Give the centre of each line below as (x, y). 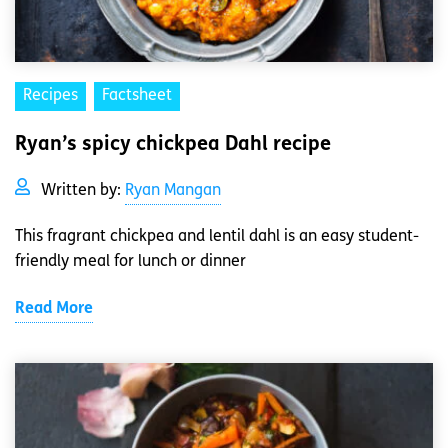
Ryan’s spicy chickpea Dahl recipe (173, 145)
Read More (54, 309)
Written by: (83, 191)
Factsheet (137, 96)
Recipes (50, 96)
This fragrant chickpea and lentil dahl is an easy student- (217, 237)
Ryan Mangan (173, 191)
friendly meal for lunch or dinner (130, 262)
